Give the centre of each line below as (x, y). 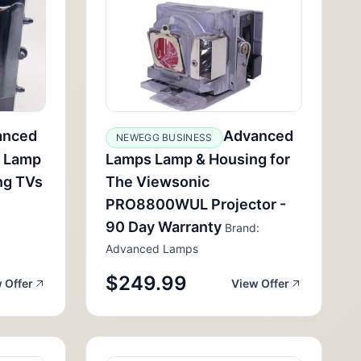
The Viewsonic (158, 182)
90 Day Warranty (164, 227)
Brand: (241, 228)
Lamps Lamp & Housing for (198, 159)
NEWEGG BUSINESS (164, 137)
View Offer (260, 283)
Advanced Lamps (152, 249)
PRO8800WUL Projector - (196, 204)
